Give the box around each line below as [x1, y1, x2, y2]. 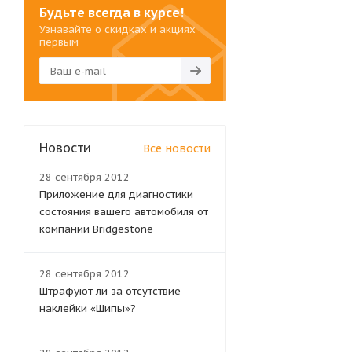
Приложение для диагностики [39, 188, 193, 201]
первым [39, 35, 79, 49]
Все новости [143, 141, 211, 156]
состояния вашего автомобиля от [39, 205, 208, 218]
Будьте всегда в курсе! [39, 5, 184, 20]
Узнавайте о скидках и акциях [39, 23, 196, 36]
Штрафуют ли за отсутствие [39, 284, 181, 298]
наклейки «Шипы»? [39, 302, 136, 315]
